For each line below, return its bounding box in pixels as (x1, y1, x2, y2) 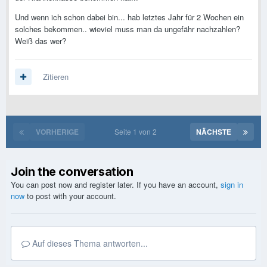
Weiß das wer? (15, 35, 66, 47)
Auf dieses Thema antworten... (30, 237, 148, 250)
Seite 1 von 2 (114, 126, 160, 137)
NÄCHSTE (196, 126, 231, 138)
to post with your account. (24, 190, 116, 202)
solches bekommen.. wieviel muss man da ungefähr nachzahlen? (15, 23, 240, 35)
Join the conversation (11, 164, 133, 179)
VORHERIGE (36, 126, 79, 138)
